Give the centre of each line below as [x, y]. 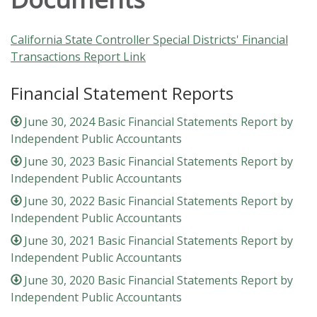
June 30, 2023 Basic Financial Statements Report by [159, 162]
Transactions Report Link [78, 57]
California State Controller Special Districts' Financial [149, 40]
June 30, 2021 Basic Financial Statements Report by [159, 241]
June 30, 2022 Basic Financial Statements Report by [159, 201]
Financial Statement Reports [122, 93]
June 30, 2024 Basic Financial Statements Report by [159, 122]
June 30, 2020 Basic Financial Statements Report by [159, 281]
